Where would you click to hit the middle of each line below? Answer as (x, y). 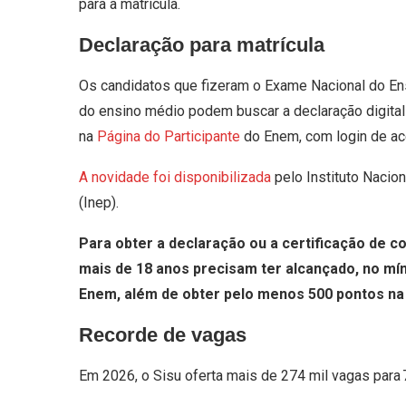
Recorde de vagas (163, 335)
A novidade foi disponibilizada (175, 178)
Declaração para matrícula (202, 45)
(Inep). (99, 203)
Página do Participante (169, 137)
